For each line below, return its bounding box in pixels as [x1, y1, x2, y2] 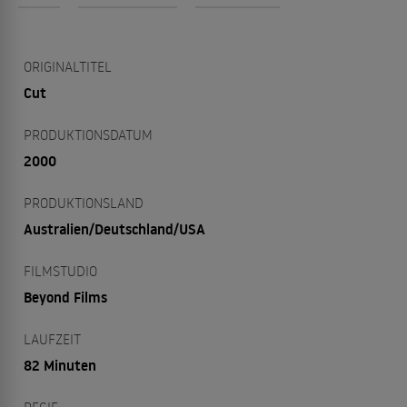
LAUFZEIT [24, 330, 81, 348]
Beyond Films [24, 287, 107, 307]
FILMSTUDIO [24, 262, 97, 280]
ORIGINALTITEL [24, 57, 112, 75]
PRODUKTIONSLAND [24, 194, 144, 212]
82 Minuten [24, 355, 96, 375]
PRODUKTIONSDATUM [24, 125, 153, 144]
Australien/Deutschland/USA [24, 219, 205, 239]
